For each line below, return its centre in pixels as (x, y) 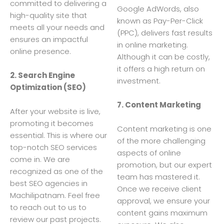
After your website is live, (55, 111)
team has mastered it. (158, 176)
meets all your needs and (57, 27)
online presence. (40, 51)
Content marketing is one (164, 128)
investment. (139, 80)
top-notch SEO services (53, 147)
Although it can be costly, (163, 56)
